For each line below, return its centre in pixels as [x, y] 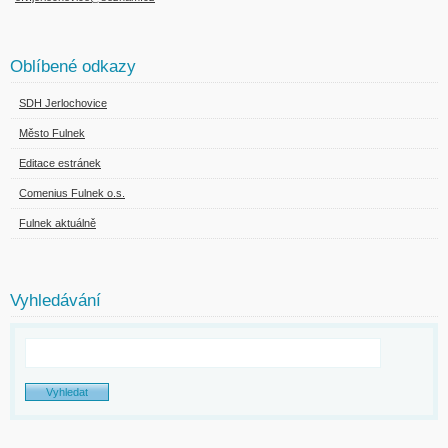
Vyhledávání [55, 301]
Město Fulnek [52, 133]
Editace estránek [60, 163]
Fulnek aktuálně [57, 223]
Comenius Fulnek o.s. [72, 193]
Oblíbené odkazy [73, 67]
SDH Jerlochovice [63, 103]
